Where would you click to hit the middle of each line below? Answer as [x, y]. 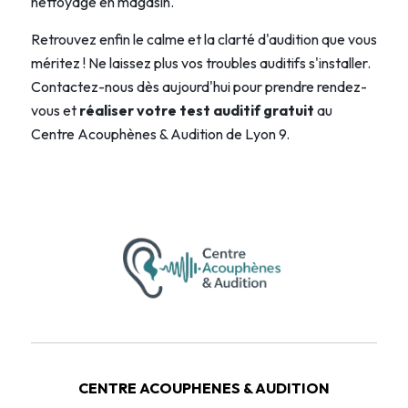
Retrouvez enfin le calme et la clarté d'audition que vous [204, 39]
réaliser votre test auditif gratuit [196, 110]
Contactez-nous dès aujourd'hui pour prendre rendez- [199, 86]
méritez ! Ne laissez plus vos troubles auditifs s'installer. [200, 62]
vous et [55, 110]
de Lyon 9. [256, 133]
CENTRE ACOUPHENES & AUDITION [204, 388]
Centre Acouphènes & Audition [127, 133]
